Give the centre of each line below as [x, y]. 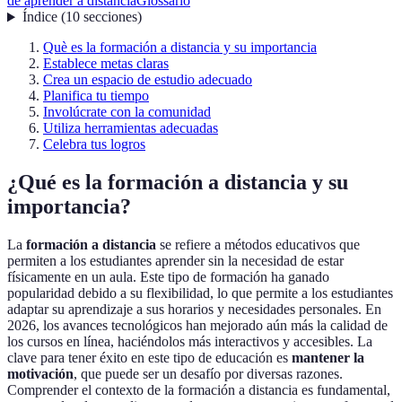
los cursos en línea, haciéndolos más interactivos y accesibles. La [190, 342]
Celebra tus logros [94, 144]
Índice [39, 17]
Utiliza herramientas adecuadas [131, 128]
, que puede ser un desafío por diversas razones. [208, 374]
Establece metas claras [106, 64]
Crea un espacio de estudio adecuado [148, 80]
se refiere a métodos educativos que [258, 245]
